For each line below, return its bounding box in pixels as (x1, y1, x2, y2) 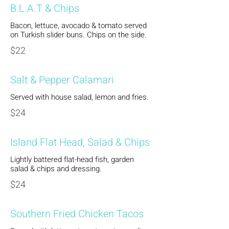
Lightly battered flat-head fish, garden (10, 154, 134, 165)
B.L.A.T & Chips (10, 1, 79, 16)
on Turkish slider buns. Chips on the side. (10, 29, 147, 40)
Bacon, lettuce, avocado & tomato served (10, 20, 147, 31)
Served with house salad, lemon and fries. (10, 91, 149, 103)
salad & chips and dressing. (10, 163, 102, 174)
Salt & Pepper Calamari (10, 73, 114, 87)
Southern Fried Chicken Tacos (10, 207, 144, 221)
